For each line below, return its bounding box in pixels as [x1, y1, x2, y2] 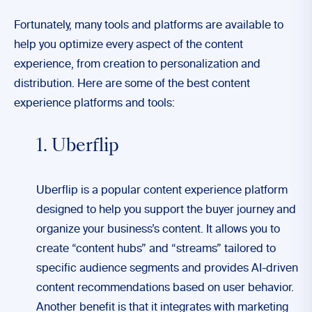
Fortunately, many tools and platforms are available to [14, 20, 283, 31]
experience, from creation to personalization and [14, 59, 260, 70]
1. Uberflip [36, 139, 119, 155]
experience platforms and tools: [14, 98, 175, 109]
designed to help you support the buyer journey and [36, 205, 296, 216]
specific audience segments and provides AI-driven [36, 263, 298, 274]
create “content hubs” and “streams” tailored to [36, 244, 276, 255]
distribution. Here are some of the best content [14, 79, 250, 90]
